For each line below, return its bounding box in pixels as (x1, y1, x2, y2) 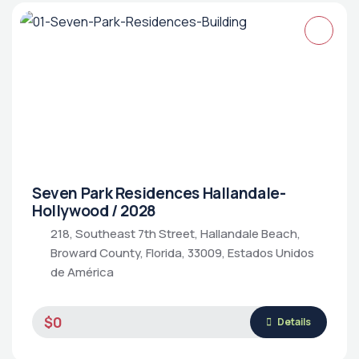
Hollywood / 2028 (32, 200, 156, 221)
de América (50, 264, 114, 280)
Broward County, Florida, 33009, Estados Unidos (50, 244, 314, 261)
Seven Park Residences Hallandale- (32, 183, 286, 204)
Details (276, 315, 311, 329)
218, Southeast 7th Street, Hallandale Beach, (50, 225, 301, 242)
